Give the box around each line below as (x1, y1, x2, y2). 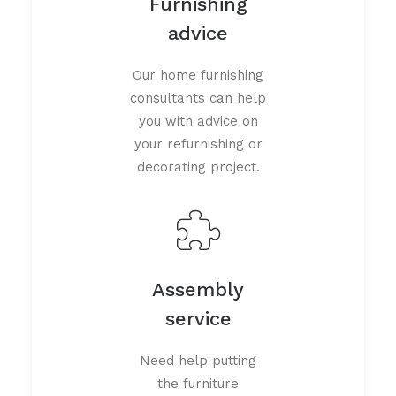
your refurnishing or (133, 135, 263, 152)
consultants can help (130, 89, 266, 106)
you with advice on (138, 112, 258, 129)
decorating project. (136, 158, 260, 175)
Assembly (152, 278, 244, 301)
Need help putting (140, 352, 256, 369)
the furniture (157, 375, 239, 392)
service (164, 307, 232, 330)
